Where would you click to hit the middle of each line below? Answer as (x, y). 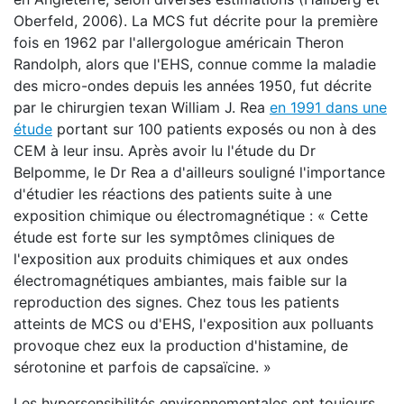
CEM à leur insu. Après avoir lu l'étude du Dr (165, 151)
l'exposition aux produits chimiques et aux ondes (181, 259)
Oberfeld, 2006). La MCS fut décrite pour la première (196, 21)
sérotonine (50, 367)
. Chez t (205, 302)
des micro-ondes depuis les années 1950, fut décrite (193, 86)
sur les (143, 237)
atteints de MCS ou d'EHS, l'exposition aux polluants (193, 324)
